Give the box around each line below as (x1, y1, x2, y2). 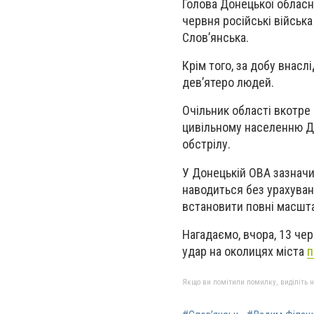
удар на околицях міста (182, 243, 307, 259)
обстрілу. (182, 137, 231, 152)
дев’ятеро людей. (182, 75, 274, 90)
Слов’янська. (182, 30, 249, 45)
